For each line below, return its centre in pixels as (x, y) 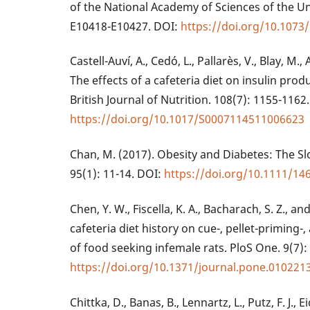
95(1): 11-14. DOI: (117, 174)
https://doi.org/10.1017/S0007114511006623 (188, 119)
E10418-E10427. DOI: (126, 26)
